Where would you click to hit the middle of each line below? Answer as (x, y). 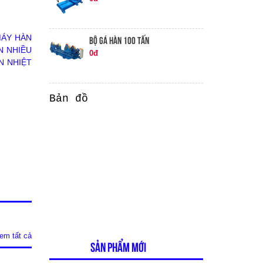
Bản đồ (68, 99)
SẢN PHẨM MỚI (118, 247)
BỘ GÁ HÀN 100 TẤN (119, 41)
